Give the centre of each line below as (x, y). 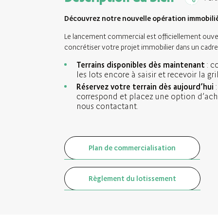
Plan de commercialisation (132, 148)
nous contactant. (107, 106)
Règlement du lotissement (132, 178)
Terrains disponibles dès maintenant (141, 65)
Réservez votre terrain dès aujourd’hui (145, 87)
